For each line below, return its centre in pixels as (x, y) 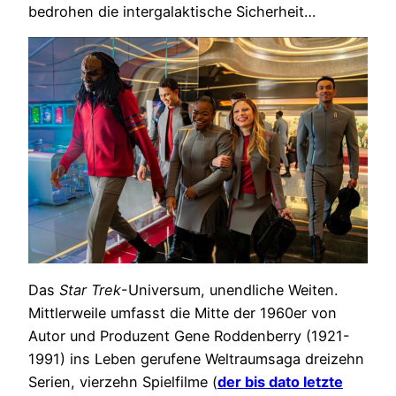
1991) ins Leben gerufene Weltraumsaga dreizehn (196, 358)
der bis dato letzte (280, 381)
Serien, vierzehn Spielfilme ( (123, 381)
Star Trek (90, 289)
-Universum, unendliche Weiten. (229, 289)
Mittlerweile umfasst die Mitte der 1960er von (183, 312)
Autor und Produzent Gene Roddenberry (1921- (189, 335)
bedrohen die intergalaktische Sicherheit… (172, 12)
